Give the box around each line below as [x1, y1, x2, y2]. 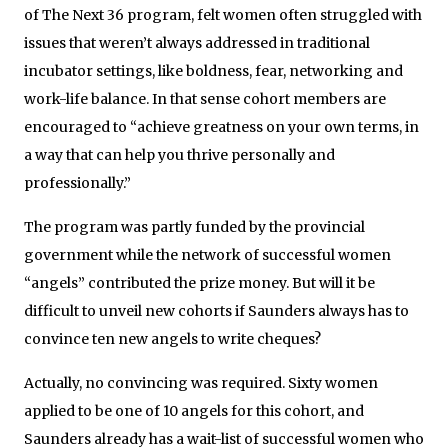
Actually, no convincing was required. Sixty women [24, 373, 378, 392]
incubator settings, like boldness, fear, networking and [24, 61, 403, 80]
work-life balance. [24, 89, 149, 108]
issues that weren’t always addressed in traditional [24, 33, 370, 52]
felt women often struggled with [197, 5, 422, 24]
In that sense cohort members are [149, 89, 386, 108]
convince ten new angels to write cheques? [24, 329, 321, 348]
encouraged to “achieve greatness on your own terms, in [24, 117, 419, 136]
